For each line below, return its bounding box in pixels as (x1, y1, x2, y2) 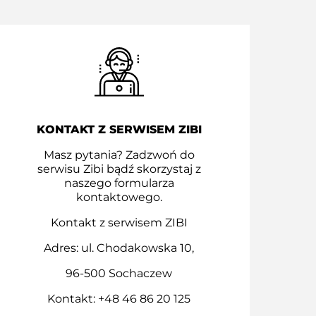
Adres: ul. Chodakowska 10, (44, 241, 195, 255)
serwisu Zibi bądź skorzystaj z (37, 162, 201, 176)
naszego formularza (63, 176, 174, 190)
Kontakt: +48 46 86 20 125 (47, 292, 191, 306)
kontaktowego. (75, 190, 162, 205)
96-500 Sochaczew (66, 267, 173, 281)
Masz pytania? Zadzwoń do (43, 148, 195, 162)
